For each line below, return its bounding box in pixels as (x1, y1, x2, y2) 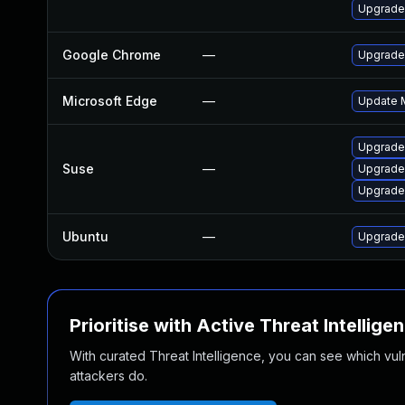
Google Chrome (62, 47, 161, 62)
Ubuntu (62, 229, 108, 244)
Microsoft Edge (62, 93, 157, 108)
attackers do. (70, 368, 147, 383)
